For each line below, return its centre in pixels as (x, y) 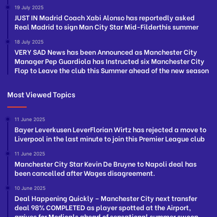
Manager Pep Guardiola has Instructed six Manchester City (109, 61)
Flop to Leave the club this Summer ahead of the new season (112, 70)
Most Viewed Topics (41, 94)
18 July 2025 (29, 42)
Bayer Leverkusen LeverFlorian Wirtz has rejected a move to (110, 129)
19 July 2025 (29, 8)
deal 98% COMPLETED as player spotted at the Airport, (103, 207)
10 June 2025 (30, 188)
